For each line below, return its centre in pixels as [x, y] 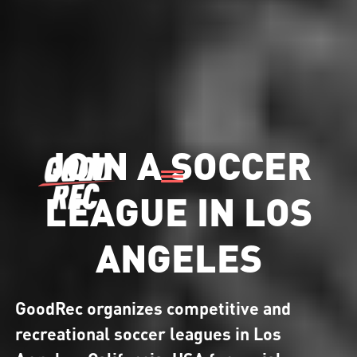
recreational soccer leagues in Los [149, 333]
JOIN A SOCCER [178, 164]
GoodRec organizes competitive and [153, 308]
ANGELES [178, 256]
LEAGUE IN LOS [178, 210]
